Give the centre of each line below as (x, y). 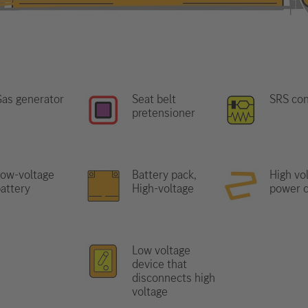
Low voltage (161, 250)
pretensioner (164, 113)
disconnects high (174, 278)
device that (159, 264)
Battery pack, (164, 175)
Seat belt (154, 99)
